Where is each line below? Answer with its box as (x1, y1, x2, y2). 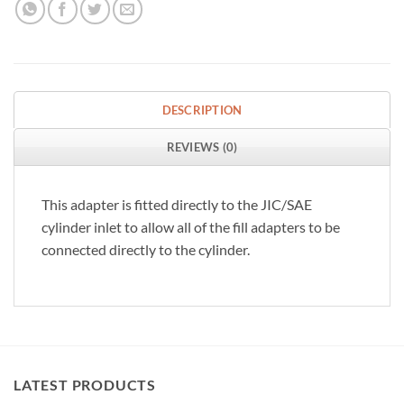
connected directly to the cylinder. (41, 240, 250, 258)
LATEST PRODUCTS (14, 376, 156, 394)
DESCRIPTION (161, 102, 243, 117)
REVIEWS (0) (166, 139, 238, 154)
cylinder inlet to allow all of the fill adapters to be (41, 217, 340, 235)
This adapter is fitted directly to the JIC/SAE (41, 195, 312, 213)
